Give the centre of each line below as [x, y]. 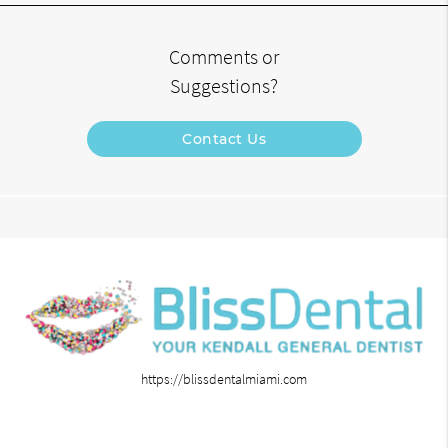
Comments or [224, 57]
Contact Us [224, 139]
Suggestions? [224, 86]
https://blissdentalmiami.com [224, 379]
